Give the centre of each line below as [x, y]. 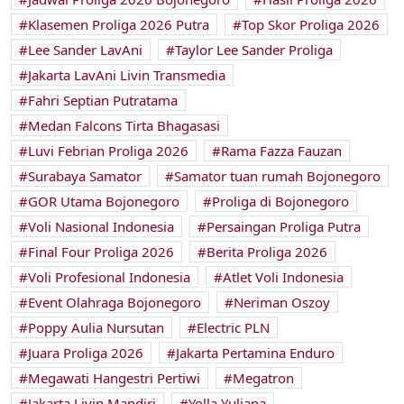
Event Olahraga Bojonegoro [115, 303]
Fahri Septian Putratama [103, 101]
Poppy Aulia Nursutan [96, 328]
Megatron [263, 378]
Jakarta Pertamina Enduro [255, 353]
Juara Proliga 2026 [86, 353]
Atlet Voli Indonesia [283, 277]
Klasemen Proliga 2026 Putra [119, 25]
